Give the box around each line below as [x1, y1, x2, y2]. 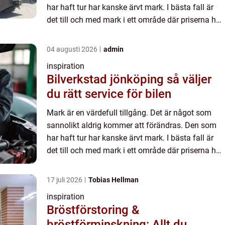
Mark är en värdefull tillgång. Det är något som [47, 107, 211, 118]
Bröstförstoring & [47, 202, 139, 217]
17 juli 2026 [47, 175, 84, 184]
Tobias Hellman [88, 175, 139, 184]
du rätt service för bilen [47, 86, 171, 101]
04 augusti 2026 [47, 45, 99, 53]
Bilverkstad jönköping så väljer [47, 72, 167, 86]
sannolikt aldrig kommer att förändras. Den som [47, 120, 216, 130]
